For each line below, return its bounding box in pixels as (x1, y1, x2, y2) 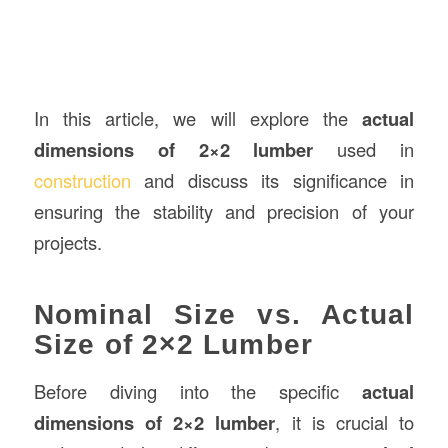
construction (33, 166, 131, 193)
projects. (33, 228, 102, 255)
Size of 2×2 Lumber (33, 328, 314, 360)
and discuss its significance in (130, 166, 415, 193)
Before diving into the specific (33, 377, 363, 404)
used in (313, 135, 415, 162)
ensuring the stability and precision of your (33, 197, 415, 224)
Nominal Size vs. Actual (33, 298, 415, 330)
